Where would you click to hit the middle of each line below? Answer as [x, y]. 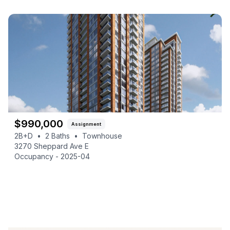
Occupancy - [37, 156]
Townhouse [102, 136]
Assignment [86, 124]
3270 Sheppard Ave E [52, 146]
